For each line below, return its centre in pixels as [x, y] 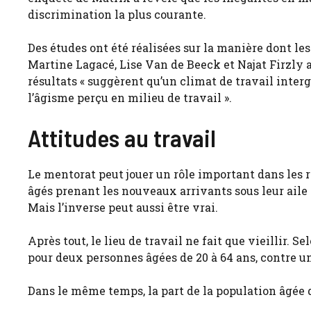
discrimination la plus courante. [117, 15]
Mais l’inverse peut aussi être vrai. [123, 208]
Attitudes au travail [122, 138]
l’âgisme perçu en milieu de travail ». [130, 98]
